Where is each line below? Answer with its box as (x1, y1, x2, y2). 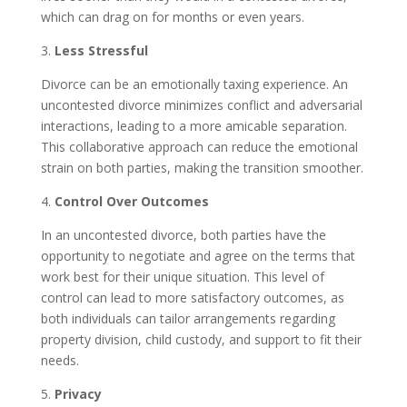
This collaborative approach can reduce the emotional (40, 138, 358, 155)
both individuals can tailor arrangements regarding (40, 310, 335, 327)
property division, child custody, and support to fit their (40, 331, 362, 348)
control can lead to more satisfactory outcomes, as (40, 289, 344, 306)
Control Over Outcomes (54, 193, 209, 210)
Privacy (54, 385, 102, 402)
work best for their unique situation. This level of (40, 268, 324, 285)
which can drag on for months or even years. (40, 8, 304, 25)
